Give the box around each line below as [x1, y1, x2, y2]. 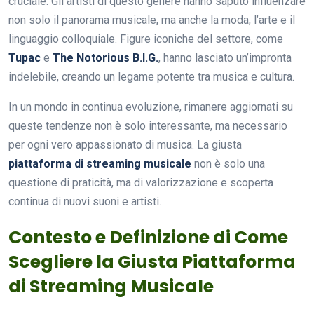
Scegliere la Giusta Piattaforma [8, 249, 296, 274]
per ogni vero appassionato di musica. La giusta [8, 137, 242, 151]
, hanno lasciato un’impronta [158, 50, 292, 64]
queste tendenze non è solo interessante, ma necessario [8, 118, 287, 132]
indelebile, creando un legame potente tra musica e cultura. [8, 69, 294, 83]
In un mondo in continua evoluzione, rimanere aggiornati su [8, 100, 293, 114]
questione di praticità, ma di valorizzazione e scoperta [8, 175, 273, 189]
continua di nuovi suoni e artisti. [8, 194, 161, 208]
